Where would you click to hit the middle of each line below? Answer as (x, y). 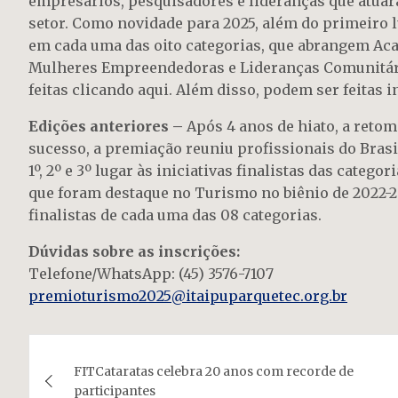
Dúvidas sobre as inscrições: (134, 252)
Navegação (101, 351)
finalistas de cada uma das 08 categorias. (175, 215)
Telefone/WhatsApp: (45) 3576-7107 (151, 274)
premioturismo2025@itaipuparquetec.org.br (188, 296)
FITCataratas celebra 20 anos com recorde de (214, 372)
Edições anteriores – (106, 127)
